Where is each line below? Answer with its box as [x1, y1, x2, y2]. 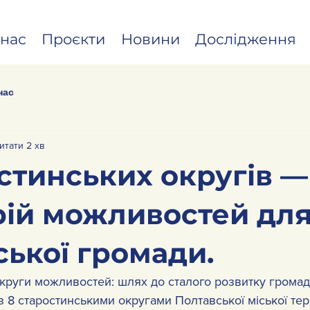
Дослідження [195, 30, 297, 48]
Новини [120, 30, 180, 48]
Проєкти [42, 30, 106, 48]
